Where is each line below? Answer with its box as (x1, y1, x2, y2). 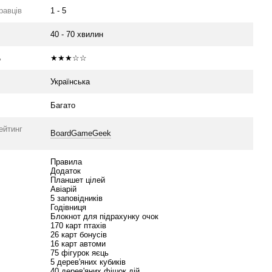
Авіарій (50, 185, 77, 194)
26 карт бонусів (50, 230, 107, 239)
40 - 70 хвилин (50, 30, 104, 39)
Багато (50, 101, 76, 110)
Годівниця (50, 203, 87, 212)
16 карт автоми (50, 239, 106, 248)
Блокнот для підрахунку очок (50, 212, 159, 221)
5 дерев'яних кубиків (50, 257, 126, 267)
